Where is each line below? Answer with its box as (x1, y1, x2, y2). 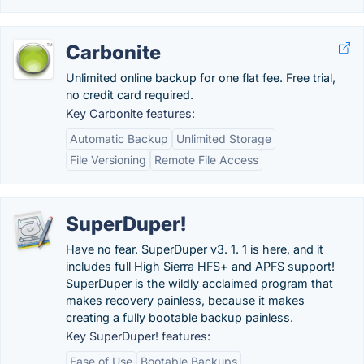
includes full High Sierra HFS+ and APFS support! (66, 259, 335, 273)
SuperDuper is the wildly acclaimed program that (66, 276, 333, 290)
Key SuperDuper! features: (66, 329, 210, 343)
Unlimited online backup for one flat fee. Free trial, (66, 71, 336, 84)
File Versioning (70, 153, 146, 167)
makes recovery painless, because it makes (66, 293, 305, 307)
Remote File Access (154, 153, 258, 167)
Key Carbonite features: (66, 106, 195, 120)
